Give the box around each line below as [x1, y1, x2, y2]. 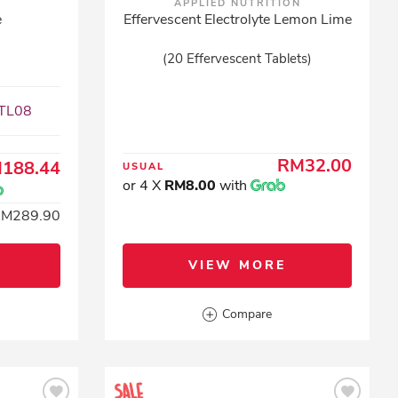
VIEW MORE [188, 257, 287, 274]
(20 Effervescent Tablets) [163, 50, 313, 68]
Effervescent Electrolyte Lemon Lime [123, 10, 352, 29]
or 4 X [123, 176, 165, 195]
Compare [222, 306, 273, 322]
